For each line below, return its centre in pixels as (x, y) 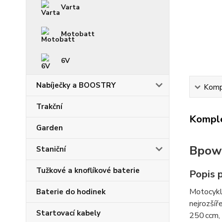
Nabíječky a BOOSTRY (76, 85)
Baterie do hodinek (71, 192)
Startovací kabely (68, 213)
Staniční (51, 149)
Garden (50, 128)
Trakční (49, 107)
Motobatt (78, 34)
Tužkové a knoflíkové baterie (88, 170)
